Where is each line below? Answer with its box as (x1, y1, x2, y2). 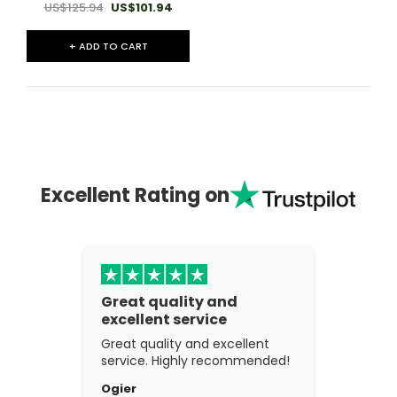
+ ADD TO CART (68, 39, 148, 54)
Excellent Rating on (41, 181, 230, 209)
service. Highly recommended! (101, 351, 290, 370)
